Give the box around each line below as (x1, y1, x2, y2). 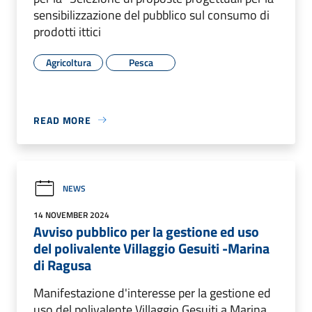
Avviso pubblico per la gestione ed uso (33, 220, 259, 242)
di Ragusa (33, 253, 91, 276)
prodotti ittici (33, 22, 101, 41)
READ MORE (33, 112, 92, 127)
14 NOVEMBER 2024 (33, 208, 109, 221)
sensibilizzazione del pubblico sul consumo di (33, 5, 270, 24)
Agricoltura (45, 54, 91, 70)
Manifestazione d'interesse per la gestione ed (33, 283, 271, 302)
